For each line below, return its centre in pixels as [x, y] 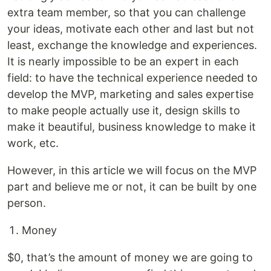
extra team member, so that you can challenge [126, 12]
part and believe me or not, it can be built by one [132, 187]
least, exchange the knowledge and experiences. [132, 45]
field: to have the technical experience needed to [132, 78]
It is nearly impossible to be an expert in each [123, 61]
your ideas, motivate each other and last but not [131, 29]
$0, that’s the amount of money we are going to [130, 257]
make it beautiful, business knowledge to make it [132, 127]
